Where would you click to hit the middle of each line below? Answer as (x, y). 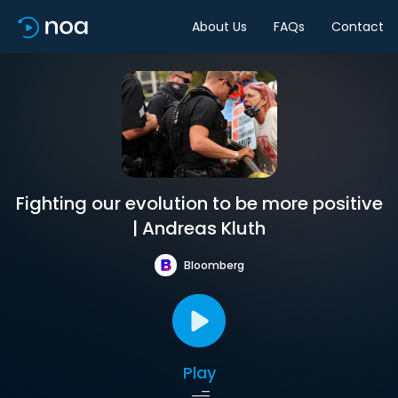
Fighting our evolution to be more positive (199, 203)
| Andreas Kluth (199, 228)
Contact (358, 26)
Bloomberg (214, 265)
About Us (219, 26)
